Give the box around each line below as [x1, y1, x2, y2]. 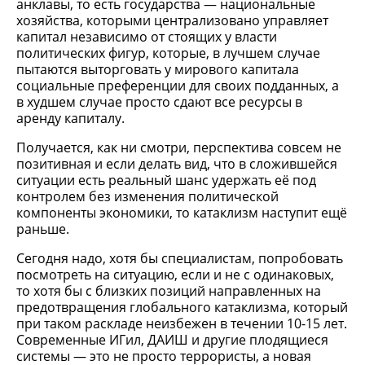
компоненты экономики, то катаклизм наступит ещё [16, 204, 347, 222]
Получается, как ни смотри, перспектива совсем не [16, 139, 341, 156]
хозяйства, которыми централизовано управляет [16, 11, 328, 29]
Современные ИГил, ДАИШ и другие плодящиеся [16, 331, 328, 349]
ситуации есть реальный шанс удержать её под [16, 171, 316, 189]
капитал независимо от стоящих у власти [16, 28, 277, 46]
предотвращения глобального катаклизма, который [16, 298, 348, 316]
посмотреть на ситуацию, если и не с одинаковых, [16, 266, 334, 284]
